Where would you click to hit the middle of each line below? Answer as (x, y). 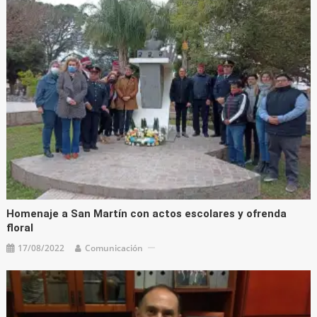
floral (20, 227)
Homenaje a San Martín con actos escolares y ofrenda (147, 213)
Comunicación (114, 248)
